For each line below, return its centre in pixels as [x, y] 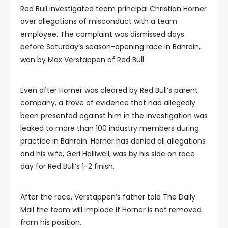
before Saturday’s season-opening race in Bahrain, [110, 47]
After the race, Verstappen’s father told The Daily [108, 197]
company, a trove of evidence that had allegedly [108, 103]
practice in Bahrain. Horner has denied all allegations [113, 141]
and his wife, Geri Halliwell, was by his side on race [108, 153]
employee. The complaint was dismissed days [102, 34]
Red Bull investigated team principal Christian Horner [113, 8]
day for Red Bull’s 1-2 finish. [67, 166]
